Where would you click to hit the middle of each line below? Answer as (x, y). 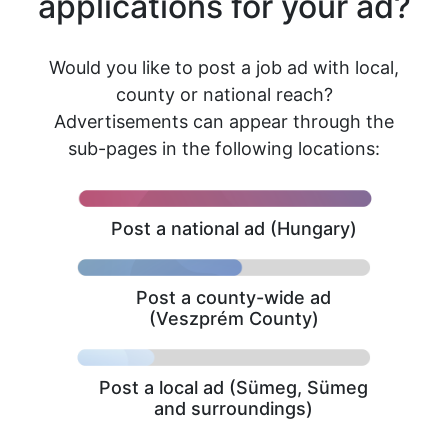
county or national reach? (224, 94)
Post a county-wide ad (234, 297)
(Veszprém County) (233, 318)
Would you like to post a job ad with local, (224, 67)
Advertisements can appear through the (224, 121)
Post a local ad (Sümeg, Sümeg (234, 387)
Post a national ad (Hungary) (233, 228)
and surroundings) (234, 408)
